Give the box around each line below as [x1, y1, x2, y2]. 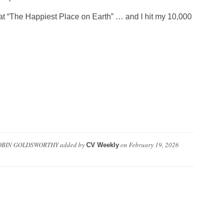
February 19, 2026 [128, 140, 179, 150]
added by [58, 140, 86, 150]
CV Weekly [86, 141, 119, 149]
